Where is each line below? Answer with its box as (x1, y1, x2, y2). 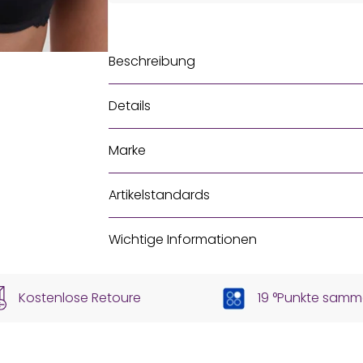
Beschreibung (109, 52, 195, 70)
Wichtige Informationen (109, 230, 257, 249)
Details (109, 96, 151, 115)
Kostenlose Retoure (19, 288, 141, 308)
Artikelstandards (109, 186, 210, 204)
